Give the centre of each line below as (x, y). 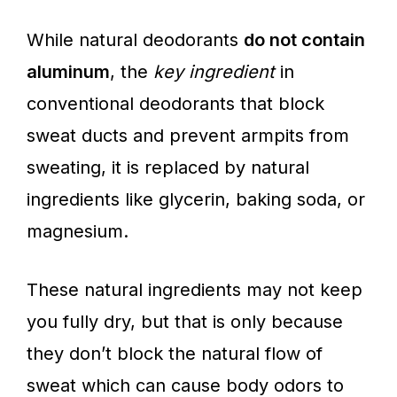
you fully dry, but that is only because (185, 322)
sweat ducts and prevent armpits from (188, 136)
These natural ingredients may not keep (195, 290)
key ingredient (214, 72)
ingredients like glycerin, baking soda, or (196, 199)
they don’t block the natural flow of (175, 354)
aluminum (68, 72)
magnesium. (78, 231)
